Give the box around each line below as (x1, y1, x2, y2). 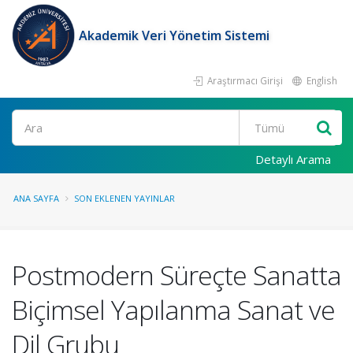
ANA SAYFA (13, 192, 59, 204)
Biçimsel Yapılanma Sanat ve (12, 292, 335, 328)
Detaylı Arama (255, 151, 331, 167)
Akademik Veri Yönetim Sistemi (79, 27, 269, 44)
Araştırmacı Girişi (205, 74, 283, 87)
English (304, 74, 337, 87)
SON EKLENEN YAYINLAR (74, 192, 175, 204)
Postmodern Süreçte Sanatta (12, 257, 341, 293)
